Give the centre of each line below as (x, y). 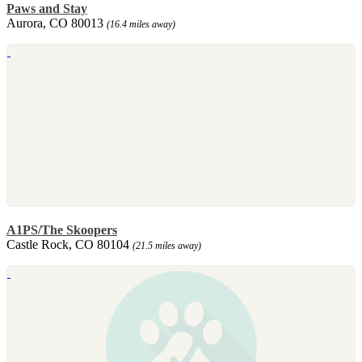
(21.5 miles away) (167, 245)
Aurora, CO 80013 (57, 23)
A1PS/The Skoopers (62, 229)
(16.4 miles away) (141, 24)
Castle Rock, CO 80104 (69, 244)
